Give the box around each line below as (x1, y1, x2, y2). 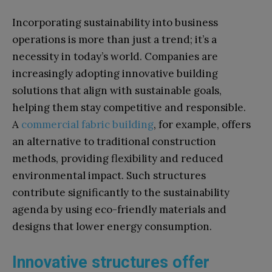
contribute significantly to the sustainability (12, 185, 229, 199)
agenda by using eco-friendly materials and (12, 202, 226, 216)
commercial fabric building (21, 117, 154, 131)
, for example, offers (154, 117, 251, 131)
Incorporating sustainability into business (12, 15, 218, 29)
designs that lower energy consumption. (12, 219, 212, 233)
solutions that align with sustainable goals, (12, 83, 222, 97)
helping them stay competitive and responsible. (12, 100, 246, 114)
